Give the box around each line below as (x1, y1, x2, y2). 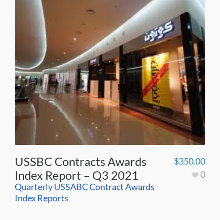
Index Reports (15, 192, 68, 203)
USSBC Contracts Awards (15, 154, 146, 168)
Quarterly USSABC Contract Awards (15, 181, 155, 192)
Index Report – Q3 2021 (15, 167, 138, 182)
